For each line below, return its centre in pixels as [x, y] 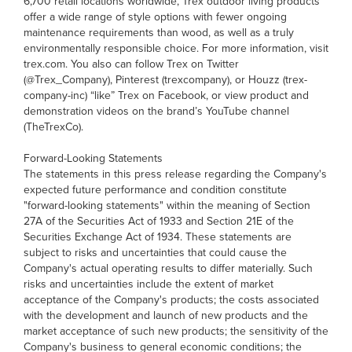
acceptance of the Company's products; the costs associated [171, 299]
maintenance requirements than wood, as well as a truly [159, 32]
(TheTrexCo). [53, 126]
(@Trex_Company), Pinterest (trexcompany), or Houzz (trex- [165, 79]
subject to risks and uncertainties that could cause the [155, 252]
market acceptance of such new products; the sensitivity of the [176, 330]
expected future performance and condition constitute [155, 189]
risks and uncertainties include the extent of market [148, 283]
